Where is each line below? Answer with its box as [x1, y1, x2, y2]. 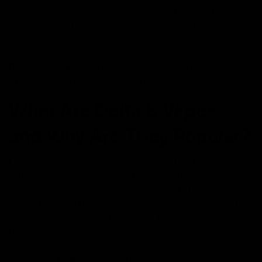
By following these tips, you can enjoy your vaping [9, 61, 228, 73]
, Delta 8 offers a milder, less [127, 170, 252, 182]
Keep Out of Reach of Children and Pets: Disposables [20, 4, 251, 16]
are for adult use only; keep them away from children [20, 20, 251, 32]
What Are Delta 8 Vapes [9, 98, 217, 122]
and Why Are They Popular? [9, 124, 251, 147]
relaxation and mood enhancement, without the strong [9, 226, 245, 238]
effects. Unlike [9, 170, 74, 182]
